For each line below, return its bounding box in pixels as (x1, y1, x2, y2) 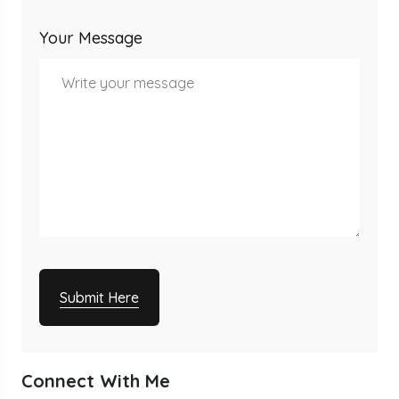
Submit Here (60, 289, 139, 306)
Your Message (39, 28, 142, 48)
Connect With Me (21, 370, 170, 392)
